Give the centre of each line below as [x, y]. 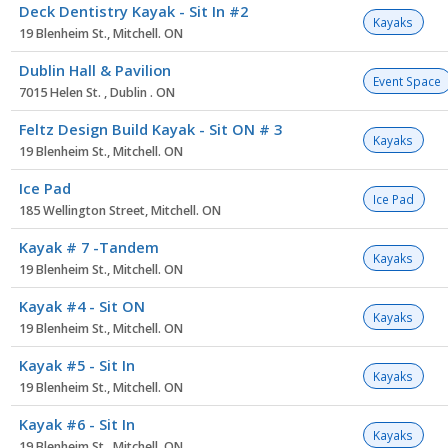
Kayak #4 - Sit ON [82, 306]
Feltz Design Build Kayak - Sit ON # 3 [150, 129]
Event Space [407, 81]
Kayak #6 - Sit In [77, 424]
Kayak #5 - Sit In [77, 365]
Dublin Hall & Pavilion [95, 70]
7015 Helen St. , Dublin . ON [97, 93]
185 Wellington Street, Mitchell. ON [120, 211]
